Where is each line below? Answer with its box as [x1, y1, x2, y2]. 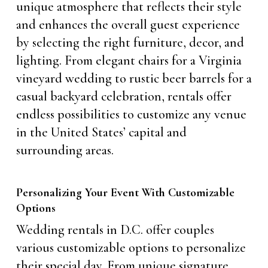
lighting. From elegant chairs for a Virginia [16, 52, 242, 68]
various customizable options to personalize [16, 239, 246, 255]
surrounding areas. [16, 142, 114, 158]
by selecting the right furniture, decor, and [16, 34, 244, 50]
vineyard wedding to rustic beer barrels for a [16, 70, 252, 86]
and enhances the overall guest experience [16, 16, 240, 32]
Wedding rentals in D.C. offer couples [16, 221, 214, 237]
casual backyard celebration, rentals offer [16, 88, 232, 104]
